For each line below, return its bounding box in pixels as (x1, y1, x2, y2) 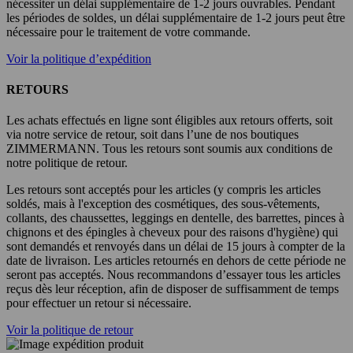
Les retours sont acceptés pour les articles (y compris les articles (6, 183, 321, 197)
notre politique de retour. (6, 156, 128, 170)
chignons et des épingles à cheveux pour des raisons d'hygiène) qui (6, 225, 338, 240)
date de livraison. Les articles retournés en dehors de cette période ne (6, 254, 346, 268)
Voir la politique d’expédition (6, 51, 151, 65)
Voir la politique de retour (6, 323, 133, 337)
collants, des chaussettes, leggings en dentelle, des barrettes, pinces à (6, 211, 344, 225)
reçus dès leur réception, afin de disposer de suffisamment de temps (6, 282, 339, 296)
